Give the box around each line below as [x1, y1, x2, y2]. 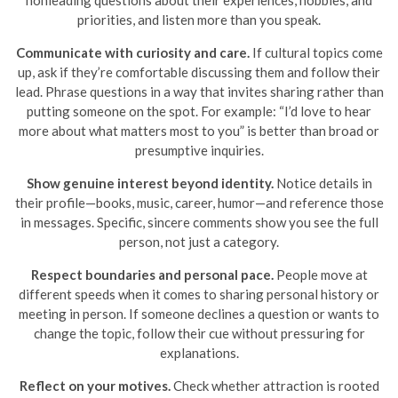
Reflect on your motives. [19, 378, 171, 394]
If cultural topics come [249, 44, 383, 60]
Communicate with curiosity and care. [15, 44, 250, 60]
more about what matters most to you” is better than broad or [19, 123, 379, 139]
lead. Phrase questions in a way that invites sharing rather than [14, 84, 384, 99]
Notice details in [273, 175, 372, 191]
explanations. [159, 345, 239, 361]
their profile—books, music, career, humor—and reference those [14, 195, 384, 211]
